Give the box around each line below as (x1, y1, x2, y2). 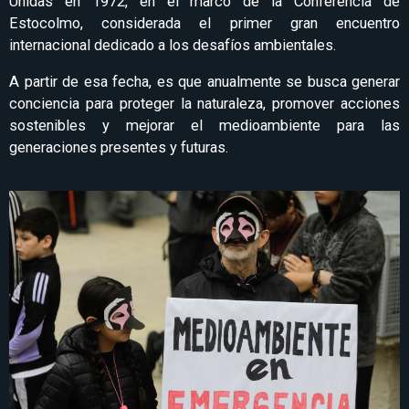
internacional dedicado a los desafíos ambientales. (9, 36, 336, 54)
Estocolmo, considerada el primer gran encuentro (9, 14, 400, 32)
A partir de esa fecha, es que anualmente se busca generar (9, 73, 400, 91)
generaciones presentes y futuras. (9, 139, 232, 157)
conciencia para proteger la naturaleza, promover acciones (9, 95, 400, 113)
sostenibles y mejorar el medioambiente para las (9, 117, 400, 135)
